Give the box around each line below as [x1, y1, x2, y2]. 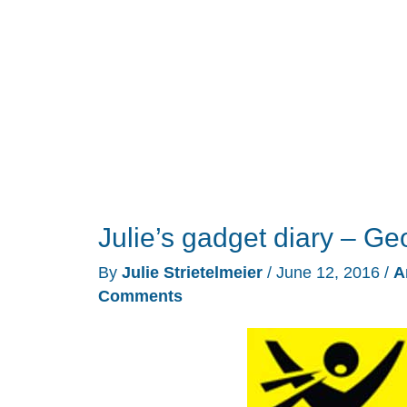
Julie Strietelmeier [122, 263, 267, 282]
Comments [98, 286, 183, 305]
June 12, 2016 [276, 263, 384, 282]
